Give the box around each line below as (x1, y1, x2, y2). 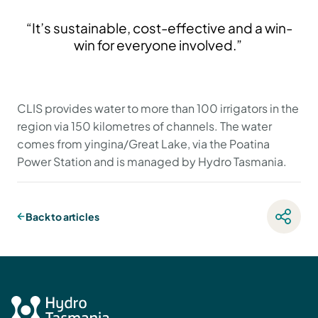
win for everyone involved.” (74, 36, 244, 53)
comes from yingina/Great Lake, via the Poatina (17, 136, 270, 151)
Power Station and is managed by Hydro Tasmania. (17, 154, 289, 169)
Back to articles (26, 210, 99, 223)
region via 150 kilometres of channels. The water (17, 119, 272, 133)
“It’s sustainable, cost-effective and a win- (26, 19, 292, 36)
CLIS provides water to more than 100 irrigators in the (17, 101, 299, 116)
